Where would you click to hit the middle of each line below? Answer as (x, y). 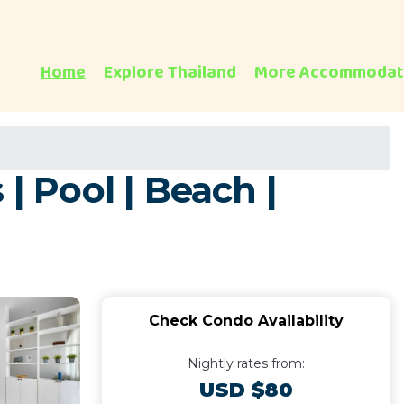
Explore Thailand (170, 73)
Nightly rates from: (246, 363)
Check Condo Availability (246, 321)
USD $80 (246, 390)
